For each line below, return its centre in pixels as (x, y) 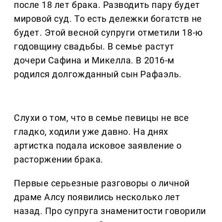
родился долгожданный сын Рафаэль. (98, 74)
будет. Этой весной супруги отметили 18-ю (109, 33)
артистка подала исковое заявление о (98, 146)
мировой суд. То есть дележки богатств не (108, 19)
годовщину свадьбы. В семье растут (94, 47)
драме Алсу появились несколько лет (97, 197)
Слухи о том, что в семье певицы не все (102, 118)
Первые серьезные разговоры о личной (102, 183)
